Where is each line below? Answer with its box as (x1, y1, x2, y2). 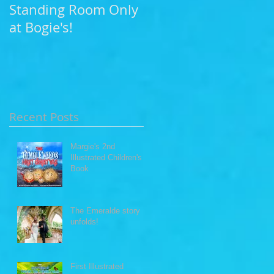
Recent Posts (9, 108, 79, 125)
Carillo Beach (144, 18, 226, 36)
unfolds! (70, 217, 98, 226)
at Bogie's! (9, 18, 73, 36)
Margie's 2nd (70, 141, 115, 151)
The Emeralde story (70, 206, 140, 215)
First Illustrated (70, 261, 124, 271)
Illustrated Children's (70, 152, 142, 162)
